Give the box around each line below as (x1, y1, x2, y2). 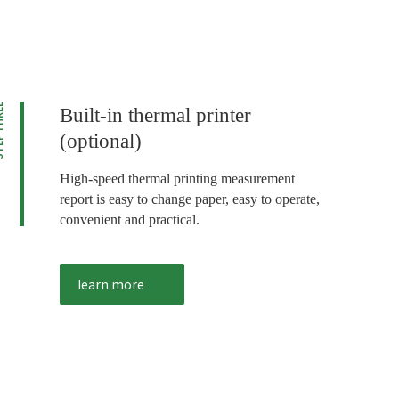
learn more (77, 275, 144, 294)
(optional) (59, 130, 142, 153)
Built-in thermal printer (59, 104, 251, 127)
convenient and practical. (59, 212, 199, 228)
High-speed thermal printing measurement (59, 171, 295, 187)
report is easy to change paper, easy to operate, (59, 191, 320, 208)
